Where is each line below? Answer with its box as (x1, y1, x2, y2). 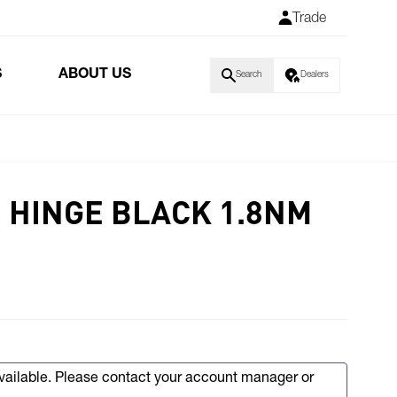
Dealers (300, 71, 329, 80)
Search (236, 71, 261, 80)
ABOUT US (58, 68, 131, 82)
